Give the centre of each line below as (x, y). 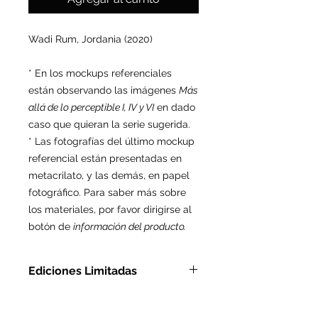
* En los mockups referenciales (100, 73)
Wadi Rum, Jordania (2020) (91, 39)
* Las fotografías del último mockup (111, 141)
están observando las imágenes (104, 90)
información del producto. (130, 226)
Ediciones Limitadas (83, 271)
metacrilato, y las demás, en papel (109, 175)
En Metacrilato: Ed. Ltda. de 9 (111, 297)
